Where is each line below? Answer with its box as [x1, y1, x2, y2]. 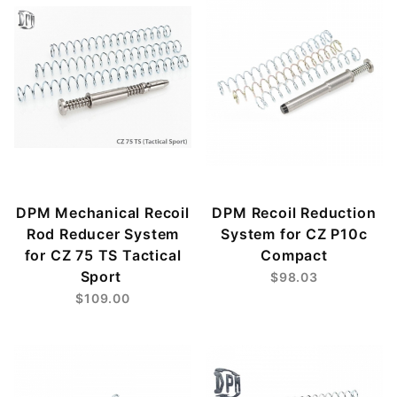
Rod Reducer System [26, 224, 180, 243]
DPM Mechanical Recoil [16, 203, 190, 222]
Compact [261, 245, 328, 264]
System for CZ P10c [221, 224, 368, 243]
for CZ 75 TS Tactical [24, 245, 182, 264]
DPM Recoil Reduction [212, 203, 377, 222]
